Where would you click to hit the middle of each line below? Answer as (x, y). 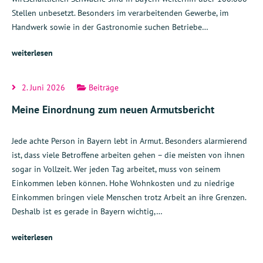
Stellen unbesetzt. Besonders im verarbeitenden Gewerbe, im (120, 13)
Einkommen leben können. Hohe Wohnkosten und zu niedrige (123, 183)
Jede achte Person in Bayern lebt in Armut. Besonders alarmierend (129, 141)
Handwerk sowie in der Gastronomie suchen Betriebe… (110, 27)
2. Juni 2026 (43, 87)
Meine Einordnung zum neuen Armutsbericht (113, 109)
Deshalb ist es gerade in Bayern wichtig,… (87, 211)
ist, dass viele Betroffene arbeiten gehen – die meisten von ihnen (128, 155)
